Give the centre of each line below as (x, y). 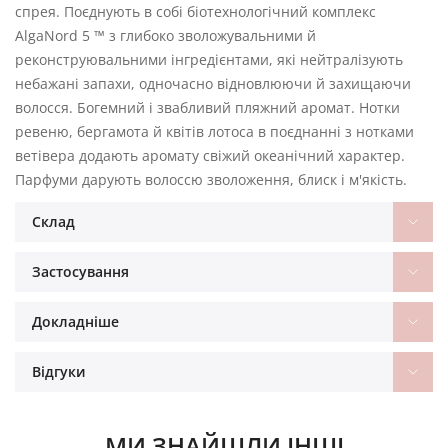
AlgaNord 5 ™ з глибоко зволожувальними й (165, 35)
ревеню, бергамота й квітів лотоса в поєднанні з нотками (214, 131)
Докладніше (75, 321)
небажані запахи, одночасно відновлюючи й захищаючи (213, 83)
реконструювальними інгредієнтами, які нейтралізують (209, 59)
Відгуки (59, 371)
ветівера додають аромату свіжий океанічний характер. (210, 155)
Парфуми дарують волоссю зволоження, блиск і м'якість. (211, 179)
